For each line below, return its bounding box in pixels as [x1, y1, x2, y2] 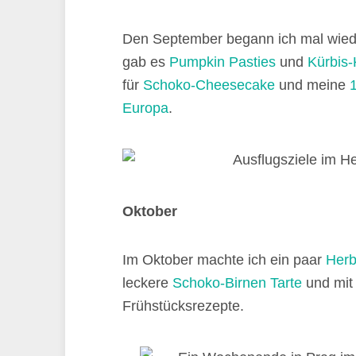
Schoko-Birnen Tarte [172, 275, 302, 291]
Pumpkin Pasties [169, 54, 276, 70]
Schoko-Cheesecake [143, 77, 275, 93]
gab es [122, 54, 169, 70]
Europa [122, 100, 168, 116]
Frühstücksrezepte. [122, 298, 244, 314]
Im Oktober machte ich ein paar [122, 252, 326, 268]
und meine [275, 77, 350, 93]
